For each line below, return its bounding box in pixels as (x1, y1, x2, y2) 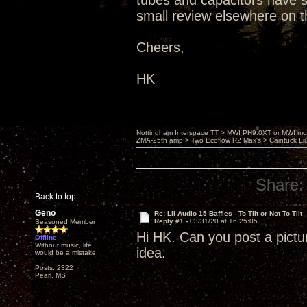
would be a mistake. (35, 249, 98, 256)
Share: (256, 175, 304, 194)
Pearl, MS (35, 271, 66, 279)
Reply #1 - (153, 217, 190, 225)
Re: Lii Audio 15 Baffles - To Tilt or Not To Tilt (153, 210, 302, 217)
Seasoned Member (35, 218, 95, 225)
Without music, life (35, 241, 92, 249)
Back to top (35, 192, 76, 201)
